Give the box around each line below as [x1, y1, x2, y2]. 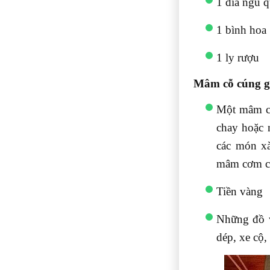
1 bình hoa [216, 24, 266, 36]
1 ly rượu [216, 51, 259, 64]
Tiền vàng [216, 185, 263, 198]
